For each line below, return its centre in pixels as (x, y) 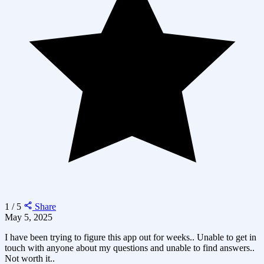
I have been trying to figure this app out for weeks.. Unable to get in (131, 237)
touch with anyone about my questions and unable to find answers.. (130, 247)
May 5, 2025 (29, 217)
